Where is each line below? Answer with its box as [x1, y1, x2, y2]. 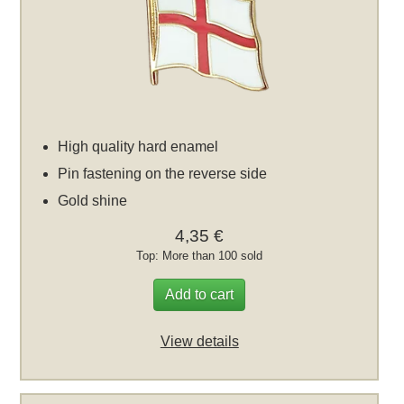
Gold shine [58, 193, 128, 209]
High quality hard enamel [58, 139, 219, 155]
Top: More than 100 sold [136, 249, 263, 263]
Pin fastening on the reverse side [58, 166, 268, 182]
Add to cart [165, 287, 234, 303]
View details [160, 334, 239, 350]
